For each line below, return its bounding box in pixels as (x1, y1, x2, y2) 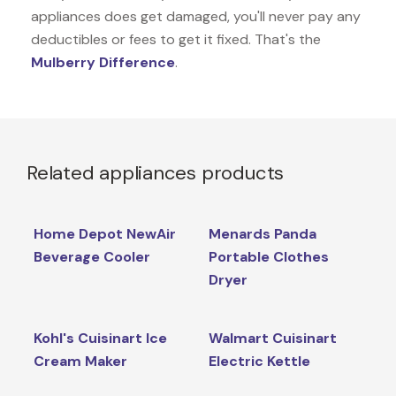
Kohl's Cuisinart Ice (33, 328, 167, 347)
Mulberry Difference (31, 52, 175, 72)
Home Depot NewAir (33, 224, 176, 243)
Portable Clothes (208, 247, 329, 266)
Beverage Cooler (33, 247, 150, 266)
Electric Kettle (208, 351, 310, 370)
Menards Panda (208, 224, 316, 243)
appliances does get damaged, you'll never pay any (31, 6, 361, 26)
